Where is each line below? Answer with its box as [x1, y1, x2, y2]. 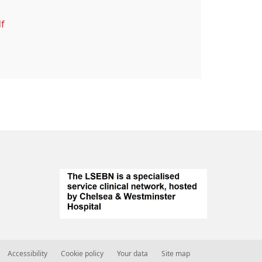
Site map [161, 250, 190, 257]
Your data [117, 250, 148, 257]
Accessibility [8, 250, 47, 257]
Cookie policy [61, 250, 104, 257]
